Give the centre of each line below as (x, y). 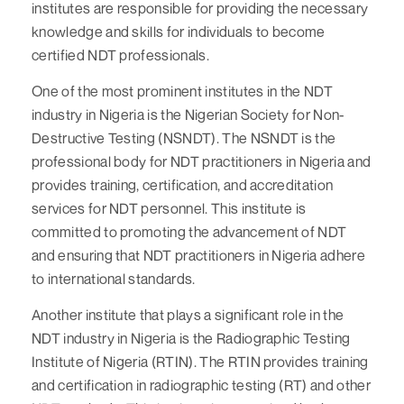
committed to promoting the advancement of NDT (189, 231)
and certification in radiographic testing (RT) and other (201, 385)
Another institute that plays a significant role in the (188, 314)
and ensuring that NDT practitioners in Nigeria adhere (198, 255)
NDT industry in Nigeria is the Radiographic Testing (191, 338)
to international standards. (114, 278)
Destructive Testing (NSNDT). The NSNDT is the (184, 138)
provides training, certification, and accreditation (183, 184)
